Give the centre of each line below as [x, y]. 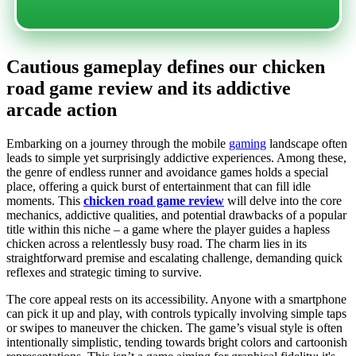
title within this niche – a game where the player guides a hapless [168, 229]
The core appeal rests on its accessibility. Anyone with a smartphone [176, 299]
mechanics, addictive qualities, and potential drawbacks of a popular [176, 215]
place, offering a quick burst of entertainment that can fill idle [159, 186]
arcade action [62, 109]
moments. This [45, 200]
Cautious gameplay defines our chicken [166, 66]
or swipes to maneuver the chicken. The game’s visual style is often [174, 327]
